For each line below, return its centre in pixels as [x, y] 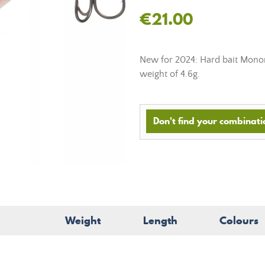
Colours [239, 220]
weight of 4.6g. [170, 74]
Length [160, 220]
